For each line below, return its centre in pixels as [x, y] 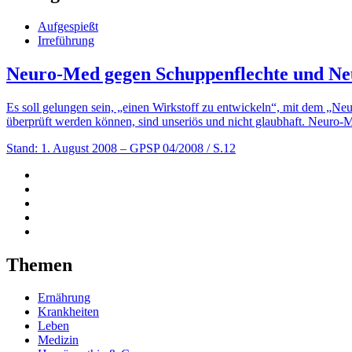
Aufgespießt [68, 26]
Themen [39, 264]
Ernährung [64, 298]
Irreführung [66, 40]
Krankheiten [68, 312]
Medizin [58, 340]
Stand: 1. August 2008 [62, 148]
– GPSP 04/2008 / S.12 [178, 148]
